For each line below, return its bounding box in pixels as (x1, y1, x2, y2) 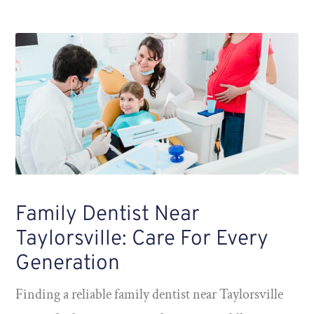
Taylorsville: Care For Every (15, 226, 269, 252)
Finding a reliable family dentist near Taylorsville (15, 285, 284, 303)
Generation (15, 250, 121, 277)
